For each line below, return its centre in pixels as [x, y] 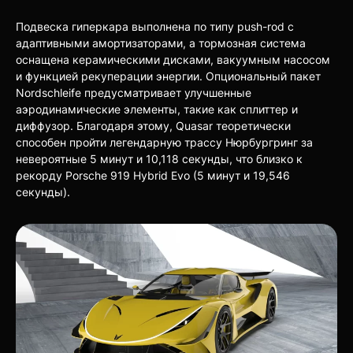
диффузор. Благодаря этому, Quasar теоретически [153, 126]
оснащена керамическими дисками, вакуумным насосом [173, 60]
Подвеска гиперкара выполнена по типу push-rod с [155, 27]
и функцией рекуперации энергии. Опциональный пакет [168, 76]
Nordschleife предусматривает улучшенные [134, 93]
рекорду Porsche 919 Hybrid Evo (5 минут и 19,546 [153, 176]
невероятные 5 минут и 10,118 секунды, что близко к [159, 159]
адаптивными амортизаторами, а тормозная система [161, 43]
